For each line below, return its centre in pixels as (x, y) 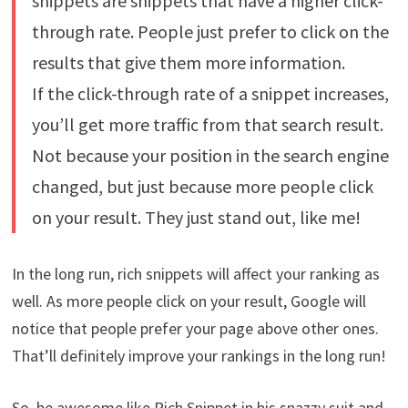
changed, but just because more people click (202, 186)
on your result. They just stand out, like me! (196, 217)
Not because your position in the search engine (210, 155)
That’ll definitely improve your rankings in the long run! (199, 355)
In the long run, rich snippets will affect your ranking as (195, 273)
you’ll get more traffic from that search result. (207, 124)
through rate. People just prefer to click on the (210, 31)
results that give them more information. (188, 62)
